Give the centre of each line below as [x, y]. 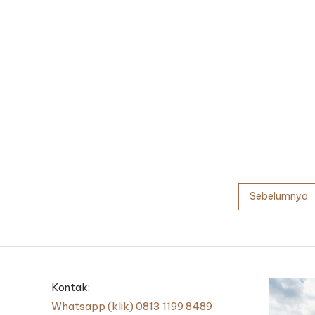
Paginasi [96, 197]
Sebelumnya [279, 196]
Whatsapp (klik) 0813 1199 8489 [132, 306]
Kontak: [71, 287]
